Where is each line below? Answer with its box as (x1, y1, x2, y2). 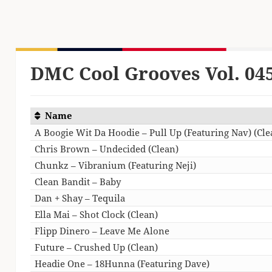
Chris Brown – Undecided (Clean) (35, 142, 179, 155)
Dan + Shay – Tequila (35, 191, 126, 204)
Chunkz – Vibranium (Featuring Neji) (35, 158, 197, 171)
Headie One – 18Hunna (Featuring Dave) (35, 257, 210, 270)
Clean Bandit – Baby (35, 175, 121, 188)
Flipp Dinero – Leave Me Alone (35, 224, 170, 237)
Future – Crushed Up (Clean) (35, 240, 158, 253)
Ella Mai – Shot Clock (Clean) (35, 208, 158, 220)
